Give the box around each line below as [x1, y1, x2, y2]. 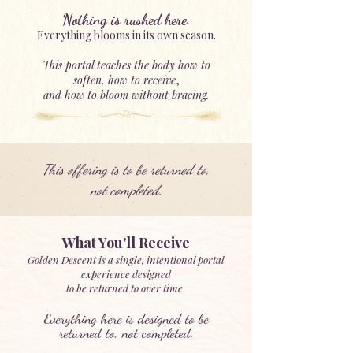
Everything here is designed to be [43, 310, 209, 327]
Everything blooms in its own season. [36, 28, 216, 43]
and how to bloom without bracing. [43, 87, 209, 102]
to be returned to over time [66, 281, 183, 295]
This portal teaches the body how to [42, 58, 210, 72]
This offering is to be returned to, [43, 161, 210, 178]
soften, [72, 72, 108, 87]
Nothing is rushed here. [61, 11, 191, 28]
